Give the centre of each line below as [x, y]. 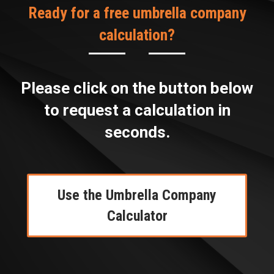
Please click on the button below [137, 88]
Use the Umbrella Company [137, 195]
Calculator [137, 216]
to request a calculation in [137, 110]
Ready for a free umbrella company [137, 13]
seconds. [137, 132]
